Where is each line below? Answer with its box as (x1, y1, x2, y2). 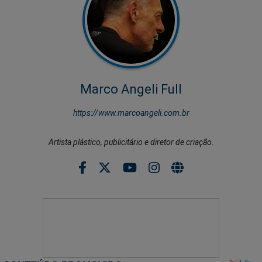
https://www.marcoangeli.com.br (73, 108, 189, 118)
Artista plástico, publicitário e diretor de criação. (48, 137, 214, 147)
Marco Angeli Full (80, 81, 182, 96)
